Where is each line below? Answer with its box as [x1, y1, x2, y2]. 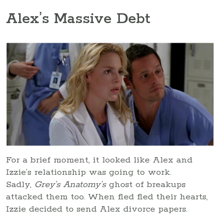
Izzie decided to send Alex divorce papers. [6, 204, 188, 215]
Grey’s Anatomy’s [34, 179, 106, 191]
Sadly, [6, 179, 34, 191]
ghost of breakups [106, 179, 186, 191]
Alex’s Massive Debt [6, 9, 150, 29]
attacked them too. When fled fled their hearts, [6, 192, 208, 203]
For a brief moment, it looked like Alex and [6, 155, 192, 166]
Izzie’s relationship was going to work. [6, 167, 171, 178]
